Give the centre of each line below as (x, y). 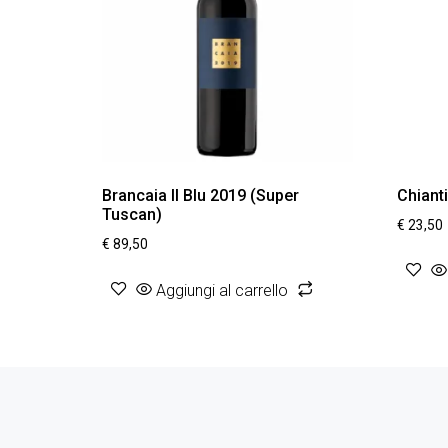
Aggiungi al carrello (222, 290)
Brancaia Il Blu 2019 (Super (200, 195)
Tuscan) (132, 214)
